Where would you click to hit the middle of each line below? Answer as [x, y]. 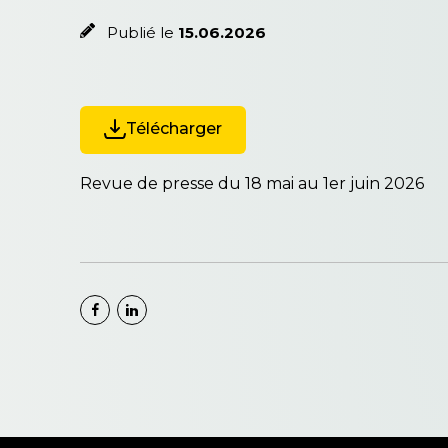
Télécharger [174, 128]
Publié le [140, 32]
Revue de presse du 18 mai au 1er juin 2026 [252, 183]
